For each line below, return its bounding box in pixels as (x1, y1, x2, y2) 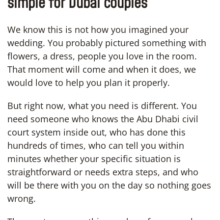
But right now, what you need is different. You (7, 99, 197, 111)
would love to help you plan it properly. (7, 76, 170, 88)
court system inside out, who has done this (7, 126, 186, 138)
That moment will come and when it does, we (7, 63, 196, 75)
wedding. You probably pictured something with (7, 36, 206, 49)
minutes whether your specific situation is (7, 152, 181, 165)
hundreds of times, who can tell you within (7, 139, 184, 151)
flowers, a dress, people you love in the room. (7, 50, 197, 62)
